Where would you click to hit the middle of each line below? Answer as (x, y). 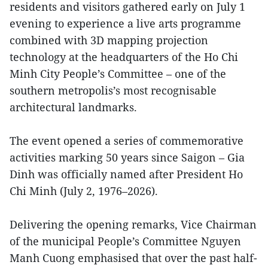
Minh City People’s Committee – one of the (118, 73)
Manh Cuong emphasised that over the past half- (133, 258)
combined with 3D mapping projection (109, 40)
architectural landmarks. (73, 107)
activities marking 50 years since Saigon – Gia (127, 157)
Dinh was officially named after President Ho (126, 174)
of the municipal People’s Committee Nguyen (125, 241)
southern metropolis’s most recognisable (113, 90)
